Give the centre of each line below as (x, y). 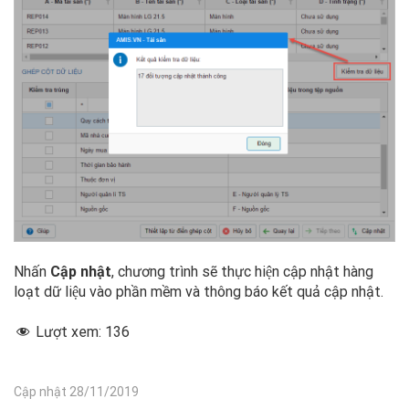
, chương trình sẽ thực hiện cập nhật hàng (242, 272)
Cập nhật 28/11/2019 (76, 392)
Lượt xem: (70, 332)
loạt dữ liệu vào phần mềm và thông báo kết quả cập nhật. (199, 292)
